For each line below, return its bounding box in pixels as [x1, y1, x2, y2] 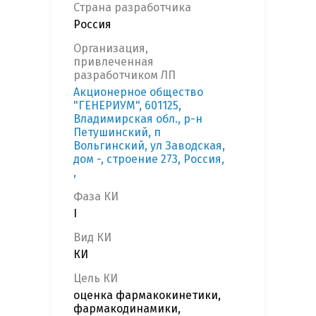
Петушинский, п [73, 126, 161, 140]
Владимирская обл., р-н [73, 112, 202, 126]
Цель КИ [73, 272, 118, 286]
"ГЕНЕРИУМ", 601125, [73, 99, 181, 113]
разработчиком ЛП [73, 68, 176, 83]
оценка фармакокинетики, [73, 288, 221, 303]
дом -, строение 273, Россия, [73, 152, 224, 166]
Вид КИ [73, 231, 111, 245]
